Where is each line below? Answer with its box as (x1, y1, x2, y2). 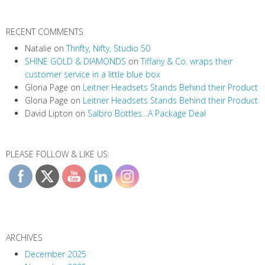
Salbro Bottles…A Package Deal (88, 108, 206, 119)
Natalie (25, 43, 51, 54)
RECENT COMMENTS (6, 26, 83, 38)
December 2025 (25, 248, 86, 260)
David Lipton (25, 108, 73, 119)
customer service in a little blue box (25, 69, 160, 80)
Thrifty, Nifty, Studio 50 (66, 43, 150, 54)
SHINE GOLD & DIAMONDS (25, 56, 126, 67)
